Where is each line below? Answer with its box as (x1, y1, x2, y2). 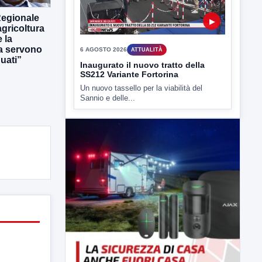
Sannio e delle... (80, 50, 135, 59)
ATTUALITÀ (131, 3, 163, 9)
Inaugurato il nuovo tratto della (80, 16, 205, 26)
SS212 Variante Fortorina (80, 26, 178, 36)
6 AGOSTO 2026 (80, 2, 127, 9)
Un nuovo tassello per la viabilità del (80, 40, 202, 49)
